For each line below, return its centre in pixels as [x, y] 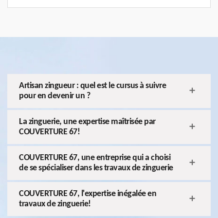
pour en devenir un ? [54, 96]
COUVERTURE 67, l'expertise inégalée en [88, 194]
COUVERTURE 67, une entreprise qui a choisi [95, 158]
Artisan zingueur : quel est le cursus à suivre [92, 86]
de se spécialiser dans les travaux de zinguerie [96, 168]
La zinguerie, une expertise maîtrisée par [87, 122]
